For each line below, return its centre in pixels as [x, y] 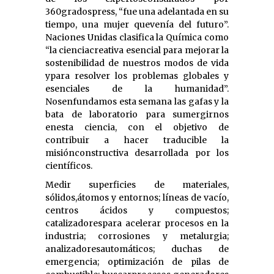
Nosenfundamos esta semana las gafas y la [137, 101]
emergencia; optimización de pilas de [137, 261]
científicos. [69, 165]
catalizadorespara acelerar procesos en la [137, 223]
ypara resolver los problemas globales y [137, 76]
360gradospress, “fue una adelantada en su [137, 11]
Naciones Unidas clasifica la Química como [137, 37]
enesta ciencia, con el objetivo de [137, 127]
